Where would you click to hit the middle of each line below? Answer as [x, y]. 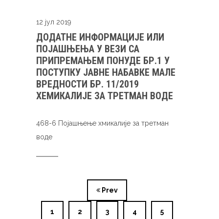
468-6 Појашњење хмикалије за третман [102, 123]
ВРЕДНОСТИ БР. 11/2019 [88, 84]
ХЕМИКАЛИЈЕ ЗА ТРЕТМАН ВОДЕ [105, 96]
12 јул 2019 [54, 22]
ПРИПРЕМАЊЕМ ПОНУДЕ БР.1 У [103, 61]
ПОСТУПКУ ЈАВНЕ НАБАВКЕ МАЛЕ [106, 72]
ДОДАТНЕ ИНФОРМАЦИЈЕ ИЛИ [100, 37]
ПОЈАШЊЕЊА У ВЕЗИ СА [88, 49]
